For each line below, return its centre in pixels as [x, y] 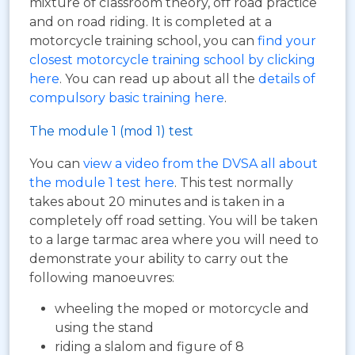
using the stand [104, 327]
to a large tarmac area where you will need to [174, 239]
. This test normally [234, 182]
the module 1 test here [102, 182]
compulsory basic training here [127, 97]
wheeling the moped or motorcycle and [182, 308]
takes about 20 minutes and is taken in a [157, 201]
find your [287, 40]
